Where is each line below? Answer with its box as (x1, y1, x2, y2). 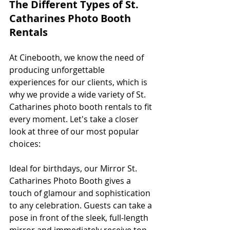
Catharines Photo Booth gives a (9, 175, 133, 186)
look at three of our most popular (9, 125, 141, 137)
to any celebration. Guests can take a (9, 199, 154, 211)
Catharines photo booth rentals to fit (9, 101, 154, 112)
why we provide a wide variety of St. (9, 88, 148, 100)
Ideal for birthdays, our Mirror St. (9, 162, 139, 174)
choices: (9, 138, 41, 149)
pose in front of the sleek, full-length (9, 212, 150, 223)
